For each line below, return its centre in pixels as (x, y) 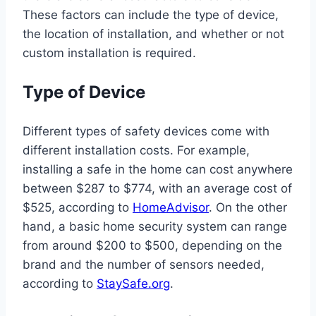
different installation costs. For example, (136, 150)
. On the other (248, 207)
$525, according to (78, 207)
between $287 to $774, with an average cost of (157, 188)
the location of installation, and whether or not (153, 34)
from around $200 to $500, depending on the (152, 245)
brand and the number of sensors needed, (144, 264)
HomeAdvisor (171, 207)
